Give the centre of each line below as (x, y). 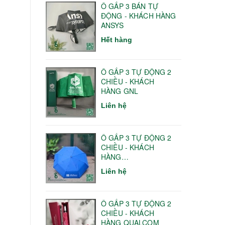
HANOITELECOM (130, 166)
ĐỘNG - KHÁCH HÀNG (139, 15)
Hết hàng (117, 39)
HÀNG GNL (120, 91)
